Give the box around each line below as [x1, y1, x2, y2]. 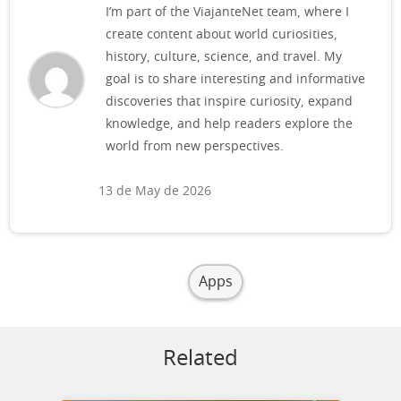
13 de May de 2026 [98, 185, 211, 199]
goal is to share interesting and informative [106, 73, 365, 87]
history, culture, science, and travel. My [106, 51, 342, 64]
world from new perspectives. [106, 141, 284, 154]
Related [163, 348, 238, 371]
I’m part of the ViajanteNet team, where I [106, 6, 349, 20]
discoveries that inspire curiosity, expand [106, 96, 353, 109]
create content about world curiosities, [106, 29, 337, 42]
